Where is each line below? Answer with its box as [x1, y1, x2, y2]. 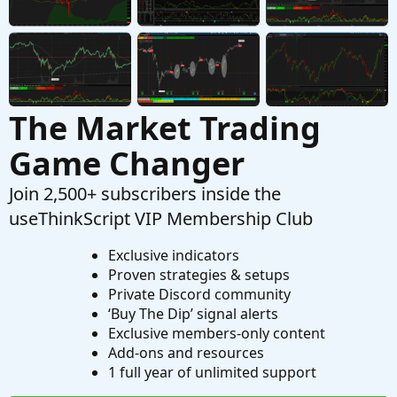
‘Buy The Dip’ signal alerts [107, 304, 278, 324]
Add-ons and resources [107, 343, 264, 363]
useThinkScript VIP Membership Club [9, 206, 313, 231]
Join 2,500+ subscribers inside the [9, 182, 281, 206]
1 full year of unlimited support [107, 362, 316, 383]
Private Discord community [107, 284, 291, 305]
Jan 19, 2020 [159, 4, 236, 23]
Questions [53, 23, 115, 42]
